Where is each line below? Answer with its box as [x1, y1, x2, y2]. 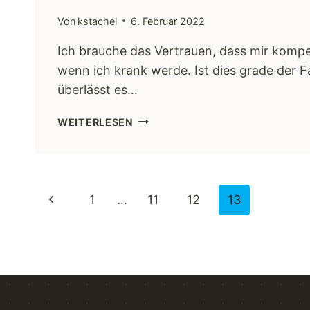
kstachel [77, 15, 118, 27]
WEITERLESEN [57, 116, 134, 128]
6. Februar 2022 [131, 15, 206, 27]
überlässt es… [57, 82, 138, 97]
